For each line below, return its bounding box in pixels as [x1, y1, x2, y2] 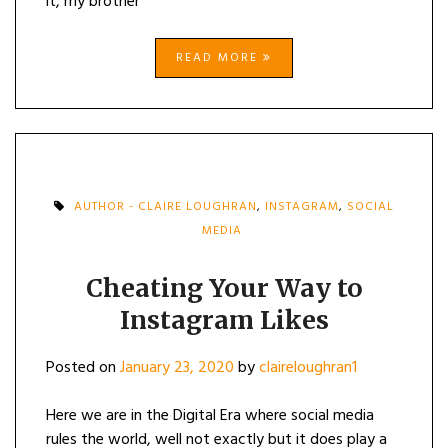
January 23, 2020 [120, 355, 234, 381]
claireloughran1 [259, 355, 357, 381]
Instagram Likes [119, 304, 329, 336]
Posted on [46, 355, 120, 381]
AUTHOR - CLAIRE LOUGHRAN [74, 197, 257, 217]
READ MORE [176, 48, 263, 68]
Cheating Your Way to [85, 272, 363, 304]
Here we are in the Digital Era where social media [46, 403, 374, 429]
